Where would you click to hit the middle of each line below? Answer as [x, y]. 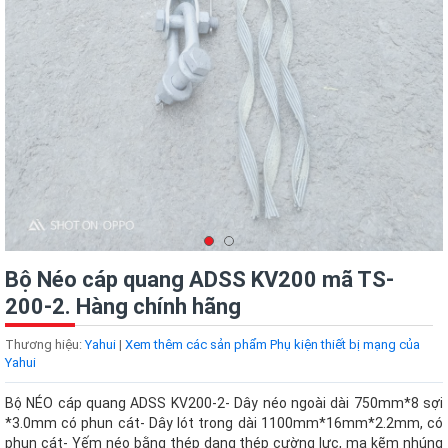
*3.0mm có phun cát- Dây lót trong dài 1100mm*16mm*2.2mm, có [224, 423]
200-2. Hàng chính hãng [123, 306]
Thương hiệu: [45, 344]
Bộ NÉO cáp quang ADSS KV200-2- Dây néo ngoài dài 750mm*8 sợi [224, 403]
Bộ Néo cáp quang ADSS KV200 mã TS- [199, 279]
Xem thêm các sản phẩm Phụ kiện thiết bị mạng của [272, 344]
